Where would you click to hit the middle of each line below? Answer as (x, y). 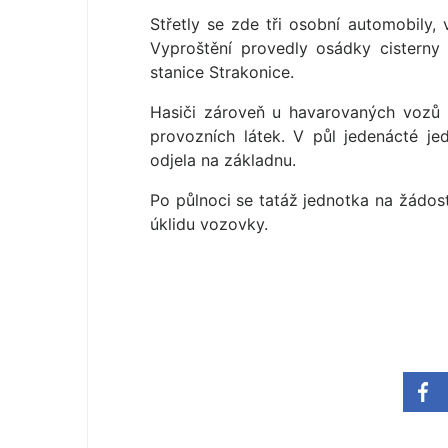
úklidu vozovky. (209, 224)
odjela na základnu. (223, 160)
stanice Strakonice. (222, 72)
